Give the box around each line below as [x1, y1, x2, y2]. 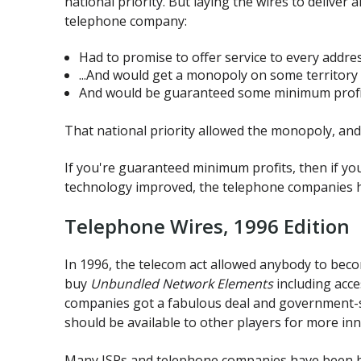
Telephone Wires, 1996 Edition [64, 212, 350, 239]
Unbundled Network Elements [90, 275, 273, 293]
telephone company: [64, 11, 187, 30]
